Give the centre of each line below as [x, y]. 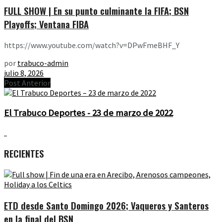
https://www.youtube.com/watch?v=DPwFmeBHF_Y [92, 45]
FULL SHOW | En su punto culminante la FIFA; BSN [96, 11]
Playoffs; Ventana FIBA [46, 24]
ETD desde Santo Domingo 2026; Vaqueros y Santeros [106, 205]
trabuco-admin [43, 63]
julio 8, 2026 [24, 73]
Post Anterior [27, 83]
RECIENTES [24, 154]
